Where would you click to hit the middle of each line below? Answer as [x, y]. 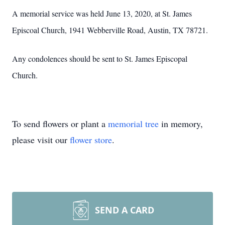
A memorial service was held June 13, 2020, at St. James [102, 13]
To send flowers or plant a [60, 124]
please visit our [41, 140]
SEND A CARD [125, 210]
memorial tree [133, 124]
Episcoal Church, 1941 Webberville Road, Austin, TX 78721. [110, 30]
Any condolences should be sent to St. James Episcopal [100, 59]
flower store [91, 140]
